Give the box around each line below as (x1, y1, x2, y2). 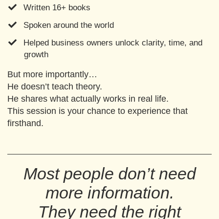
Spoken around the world (23, 21, 114, 30)
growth (24, 50, 48, 59)
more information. (45, 183, 174, 202)
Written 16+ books (23, 3, 91, 12)
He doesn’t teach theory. (7, 82, 102, 91)
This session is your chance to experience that (7, 106, 188, 116)
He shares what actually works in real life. (7, 94, 169, 104)
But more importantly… (7, 69, 97, 79)
